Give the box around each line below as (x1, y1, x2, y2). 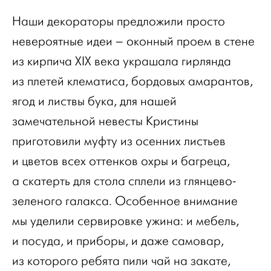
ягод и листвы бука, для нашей (12, 94, 177, 108)
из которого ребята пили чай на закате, (12, 254, 230, 268)
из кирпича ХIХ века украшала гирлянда (12, 54, 231, 68)
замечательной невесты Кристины (12, 114, 198, 128)
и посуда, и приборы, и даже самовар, (12, 234, 224, 248)
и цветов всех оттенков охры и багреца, (12, 154, 230, 168)
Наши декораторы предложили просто (12, 15, 225, 28)
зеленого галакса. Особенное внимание (12, 194, 238, 208)
